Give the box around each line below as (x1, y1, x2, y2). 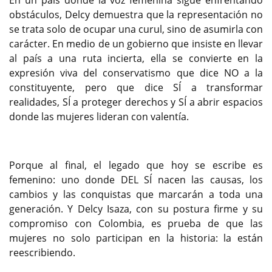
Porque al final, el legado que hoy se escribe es (9, 158, 263, 172)
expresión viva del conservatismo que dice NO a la (9, 66, 263, 80)
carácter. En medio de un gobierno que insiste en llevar (9, 37, 263, 51)
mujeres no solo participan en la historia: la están (9, 231, 263, 245)
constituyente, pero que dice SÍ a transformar (9, 81, 263, 95)
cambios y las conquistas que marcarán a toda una (9, 188, 263, 202)
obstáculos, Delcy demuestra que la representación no (9, 8, 263, 22)
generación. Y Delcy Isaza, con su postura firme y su (9, 202, 263, 216)
